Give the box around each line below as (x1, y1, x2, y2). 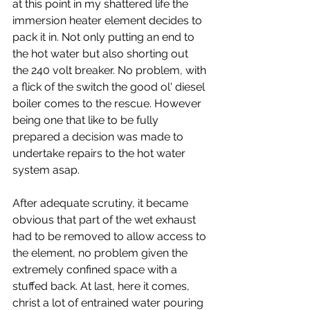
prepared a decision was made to (12, 130, 186, 143)
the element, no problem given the (12, 246, 190, 259)
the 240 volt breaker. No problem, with (12, 64, 209, 77)
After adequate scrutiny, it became (12, 197, 191, 210)
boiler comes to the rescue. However (12, 97, 204, 110)
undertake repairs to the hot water (12, 147, 188, 160)
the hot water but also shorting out (12, 47, 191, 60)
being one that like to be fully (12, 113, 161, 127)
